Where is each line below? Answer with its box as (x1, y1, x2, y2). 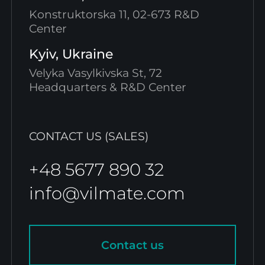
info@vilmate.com (28, 183, 185, 204)
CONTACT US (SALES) (28, 129, 148, 143)
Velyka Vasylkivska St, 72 (28, 66, 162, 80)
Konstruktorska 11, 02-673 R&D (28, 7, 199, 21)
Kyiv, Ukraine (28, 46, 113, 62)
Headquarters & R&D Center (28, 80, 186, 95)
